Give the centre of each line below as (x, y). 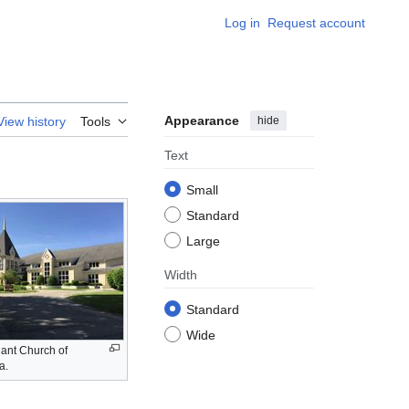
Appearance (202, 121)
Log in (242, 23)
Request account (316, 23)
